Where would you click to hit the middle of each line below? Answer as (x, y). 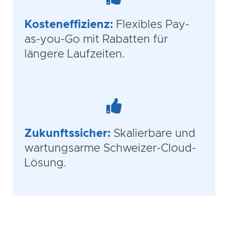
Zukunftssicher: (67, 134)
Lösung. (45, 163)
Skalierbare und (154, 134)
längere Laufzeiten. (75, 54)
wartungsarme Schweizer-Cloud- (110, 149)
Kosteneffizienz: (69, 25)
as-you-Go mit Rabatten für (96, 40)
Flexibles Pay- (153, 25)
